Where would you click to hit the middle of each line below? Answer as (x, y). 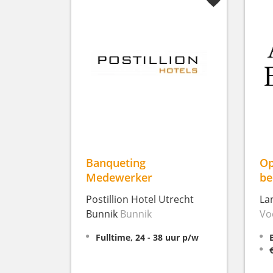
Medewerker (119, 177)
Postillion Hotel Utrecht (140, 199)
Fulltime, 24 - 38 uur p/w (147, 237)
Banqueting (116, 162)
